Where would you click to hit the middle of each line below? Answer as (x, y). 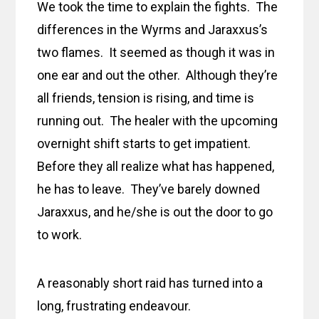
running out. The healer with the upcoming (158, 121)
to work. (61, 235)
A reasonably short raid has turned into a (150, 283)
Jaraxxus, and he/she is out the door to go (155, 212)
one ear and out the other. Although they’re (158, 75)
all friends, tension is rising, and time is (146, 98)
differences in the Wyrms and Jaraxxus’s (153, 30)
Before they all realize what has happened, (156, 167)
